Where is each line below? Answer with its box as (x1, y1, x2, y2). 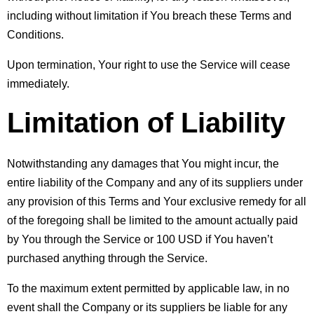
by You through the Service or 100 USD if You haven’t (7, 233, 273, 245)
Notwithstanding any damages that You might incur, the (7, 157, 279, 170)
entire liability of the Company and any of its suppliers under (7, 176, 303, 189)
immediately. (7, 77, 69, 90)
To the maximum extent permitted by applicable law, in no (7, 282, 289, 294)
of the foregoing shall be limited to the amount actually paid (7, 214, 298, 226)
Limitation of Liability (7, 107, 285, 138)
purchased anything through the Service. (7, 252, 207, 264)
